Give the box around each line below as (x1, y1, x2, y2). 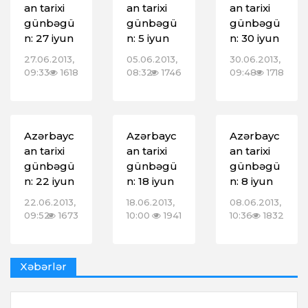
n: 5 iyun (126, 32, 170, 45)
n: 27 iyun (24, 32, 74, 45)
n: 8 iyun (229, 175, 273, 188)
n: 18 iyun (126, 175, 175, 188)
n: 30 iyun (229, 32, 279, 45)
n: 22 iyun (24, 175, 74, 188)
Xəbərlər (20, 260, 67, 274)
